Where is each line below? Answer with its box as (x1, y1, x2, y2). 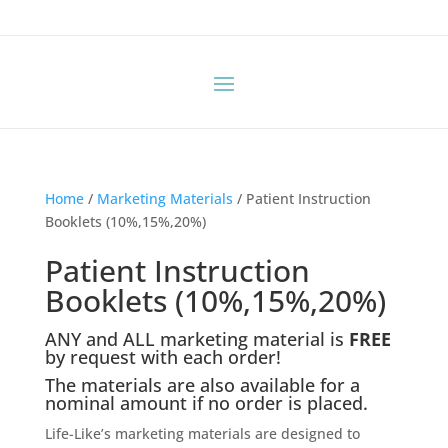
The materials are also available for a (44, 373, 360, 397)
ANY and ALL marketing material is (44, 327, 349, 351)
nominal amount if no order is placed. (44, 391, 368, 415)
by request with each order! (44, 345, 281, 369)
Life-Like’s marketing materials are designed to (44, 424, 360, 443)
